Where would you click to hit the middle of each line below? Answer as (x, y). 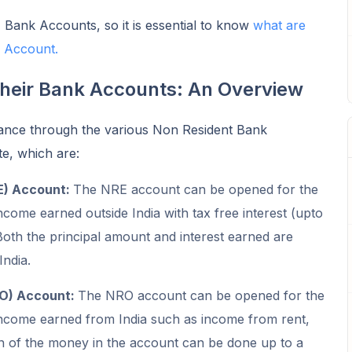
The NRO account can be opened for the (201, 295)
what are (279, 25)
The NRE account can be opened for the (195, 189)
